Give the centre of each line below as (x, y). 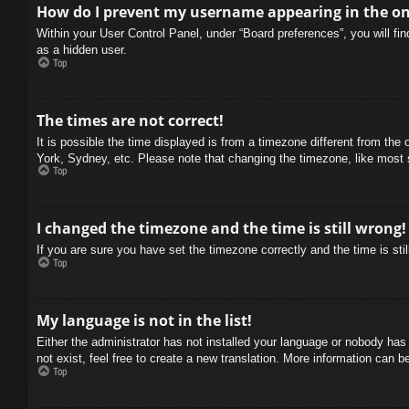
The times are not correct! (130, 120)
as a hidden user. (82, 50)
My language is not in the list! (144, 320)
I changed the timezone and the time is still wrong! (221, 228)
